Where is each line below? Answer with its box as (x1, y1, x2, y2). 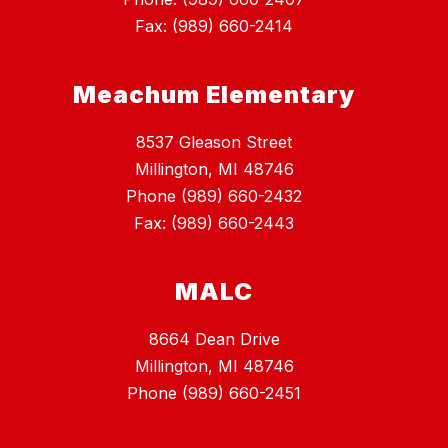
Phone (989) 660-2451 (127, 383, 301, 404)
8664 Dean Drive (148, 329, 280, 350)
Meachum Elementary (73, 80, 355, 110)
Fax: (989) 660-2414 (135, 16, 293, 37)
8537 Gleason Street (136, 132, 292, 153)
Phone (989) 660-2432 (126, 186, 302, 207)
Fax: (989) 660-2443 (134, 213, 294, 234)
